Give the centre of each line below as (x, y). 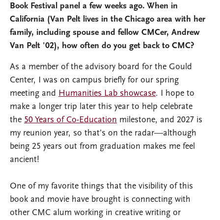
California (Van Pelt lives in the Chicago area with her (108, 19)
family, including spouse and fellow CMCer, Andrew (105, 32)
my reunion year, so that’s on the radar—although (103, 133)
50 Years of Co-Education (70, 120)
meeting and (34, 93)
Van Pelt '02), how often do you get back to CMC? (102, 46)
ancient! (25, 160)
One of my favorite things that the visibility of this (101, 186)
